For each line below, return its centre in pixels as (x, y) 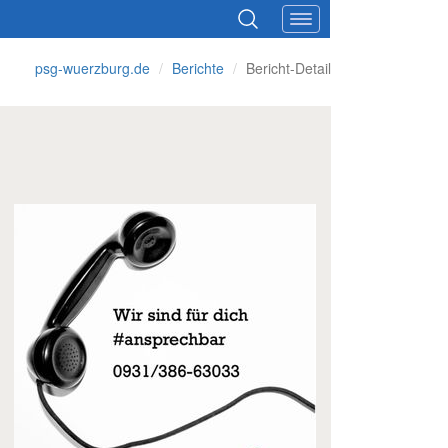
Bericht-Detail (288, 68)
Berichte (198, 68)
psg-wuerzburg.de (92, 68)
